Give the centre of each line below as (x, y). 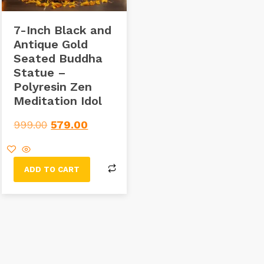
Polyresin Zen (53, 86)
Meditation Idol (58, 100)
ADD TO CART (52, 169)
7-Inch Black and (63, 30)
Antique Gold (51, 44)
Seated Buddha (58, 58)
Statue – (40, 72)
